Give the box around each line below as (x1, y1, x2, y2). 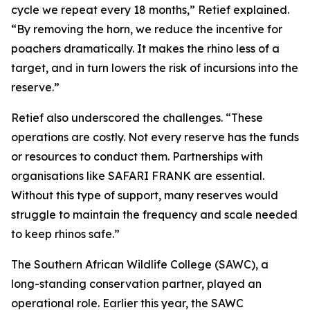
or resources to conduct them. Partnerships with (11, 149, 263, 164)
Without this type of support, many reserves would (11, 188, 278, 203)
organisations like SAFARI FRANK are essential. (11, 169, 264, 183)
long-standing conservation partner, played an (11, 277, 262, 291)
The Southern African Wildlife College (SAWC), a (11, 257, 268, 272)
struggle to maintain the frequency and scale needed (11, 208, 298, 222)
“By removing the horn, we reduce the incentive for (11, 22, 282, 37)
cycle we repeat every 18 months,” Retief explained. (11, 3, 289, 17)
